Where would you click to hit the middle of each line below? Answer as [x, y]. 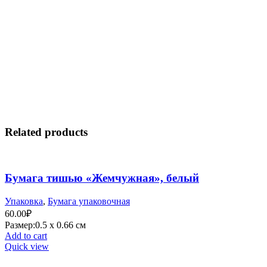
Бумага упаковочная [89, 201]
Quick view [27, 246]
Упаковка [24, 201]
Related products [46, 132]
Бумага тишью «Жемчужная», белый [102, 178]
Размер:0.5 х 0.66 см [45, 225]
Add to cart [26, 235]
